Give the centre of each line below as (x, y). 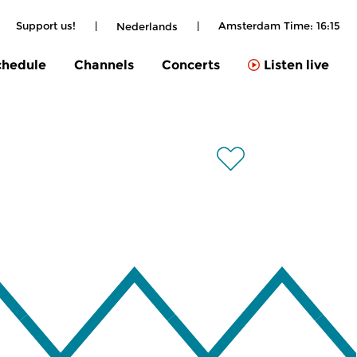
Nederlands (147, 26)
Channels (104, 65)
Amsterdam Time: (267, 25)
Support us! (46, 25)
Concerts (191, 65)
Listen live (296, 65)
